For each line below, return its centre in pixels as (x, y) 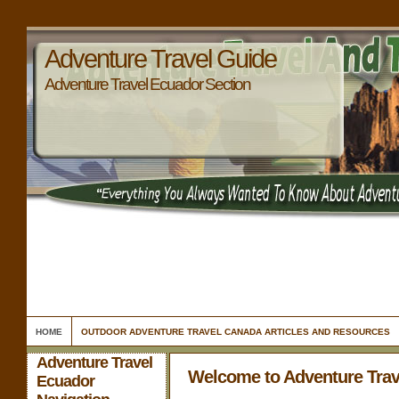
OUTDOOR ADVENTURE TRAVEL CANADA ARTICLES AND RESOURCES (236, 332)
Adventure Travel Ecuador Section (147, 84)
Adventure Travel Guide (160, 59)
